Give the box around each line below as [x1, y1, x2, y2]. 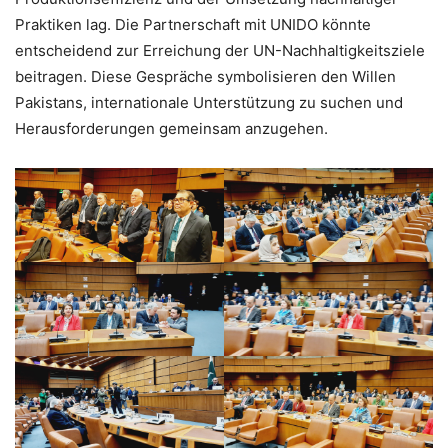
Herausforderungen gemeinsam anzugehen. [15, 119, 328, 139]
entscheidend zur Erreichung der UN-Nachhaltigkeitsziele [15, 41, 425, 61]
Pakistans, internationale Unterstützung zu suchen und [15, 93, 403, 113]
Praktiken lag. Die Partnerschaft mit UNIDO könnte [15, 15, 371, 35]
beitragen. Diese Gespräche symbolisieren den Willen [15, 67, 396, 87]
